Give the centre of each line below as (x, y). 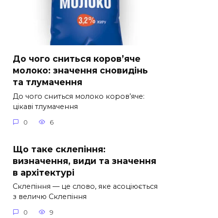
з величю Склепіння (50, 197)
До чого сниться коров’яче (77, 58)
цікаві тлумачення (45, 107)
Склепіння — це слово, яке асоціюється (85, 187)
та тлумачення (47, 82)
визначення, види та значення (84, 161)
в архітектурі (44, 172)
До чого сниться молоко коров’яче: (79, 97)
